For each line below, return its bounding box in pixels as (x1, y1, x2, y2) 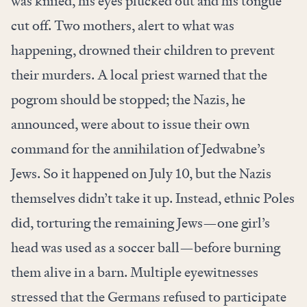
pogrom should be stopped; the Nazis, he (11, 90, 245, 109)
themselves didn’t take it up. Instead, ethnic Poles (11, 189, 295, 208)
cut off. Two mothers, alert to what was (11, 16, 234, 35)
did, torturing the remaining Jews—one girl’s (11, 214, 270, 232)
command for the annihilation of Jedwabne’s (11, 140, 265, 158)
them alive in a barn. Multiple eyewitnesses (11, 263, 258, 282)
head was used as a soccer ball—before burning (11, 238, 280, 257)
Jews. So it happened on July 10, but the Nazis (11, 164, 271, 183)
